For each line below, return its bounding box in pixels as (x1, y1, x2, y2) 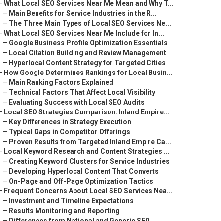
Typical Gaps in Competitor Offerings (9, 128, 130, 136)
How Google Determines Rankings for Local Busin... (4, 69, 173, 76)
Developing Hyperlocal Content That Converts (9, 167, 159, 175)
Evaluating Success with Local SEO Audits (9, 98, 145, 106)
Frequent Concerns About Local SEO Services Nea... (4, 187, 173, 195)
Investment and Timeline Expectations (9, 197, 134, 205)
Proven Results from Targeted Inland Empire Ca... (9, 138, 171, 146)
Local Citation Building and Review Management (9, 49, 166, 57)
